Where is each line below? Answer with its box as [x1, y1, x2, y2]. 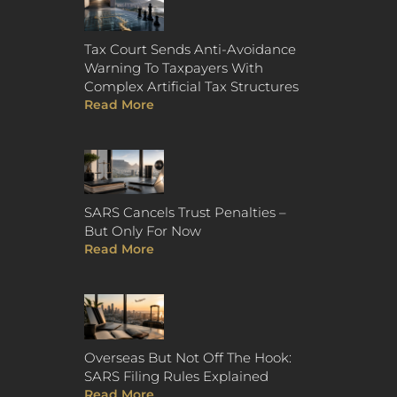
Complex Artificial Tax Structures [83, 77, 299, 95]
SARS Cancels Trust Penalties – [83, 204, 286, 222]
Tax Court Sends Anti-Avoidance [83, 40, 296, 58]
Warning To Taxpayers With [83, 58, 263, 76]
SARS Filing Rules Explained [83, 368, 269, 385]
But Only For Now [83, 222, 201, 240]
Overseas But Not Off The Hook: [83, 349, 292, 367]
